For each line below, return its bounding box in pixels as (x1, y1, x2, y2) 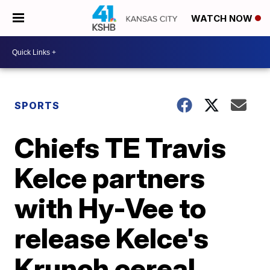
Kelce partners (14, 161, 206, 195)
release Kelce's (14, 221, 209, 255)
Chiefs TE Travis (14, 131, 227, 165)
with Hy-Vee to (14, 191, 207, 225)
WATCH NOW (191, 13, 255, 25)
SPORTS (14, 99, 60, 111)
